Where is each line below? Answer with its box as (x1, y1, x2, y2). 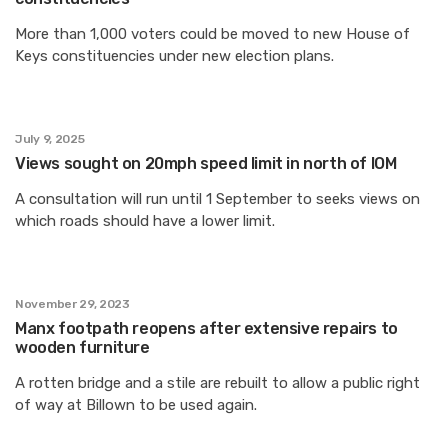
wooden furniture (15, 337, 150, 357)
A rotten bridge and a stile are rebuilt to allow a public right (15, 373, 420, 392)
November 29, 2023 (15, 296, 130, 311)
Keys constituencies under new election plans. (15, 46, 334, 65)
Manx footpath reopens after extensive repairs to (15, 318, 398, 338)
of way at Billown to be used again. (15, 395, 257, 414)
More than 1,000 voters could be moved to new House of (15, 24, 410, 43)
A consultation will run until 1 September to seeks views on (15, 189, 420, 208)
